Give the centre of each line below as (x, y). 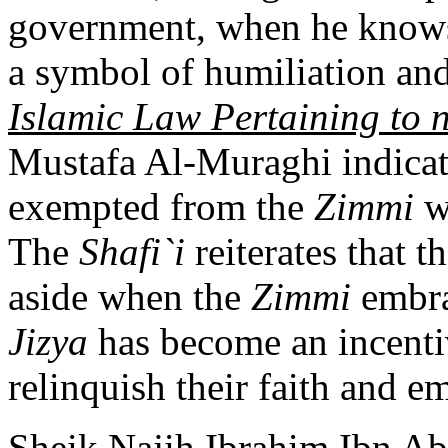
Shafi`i (132, 251)
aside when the (129, 296)
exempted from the (161, 206)
